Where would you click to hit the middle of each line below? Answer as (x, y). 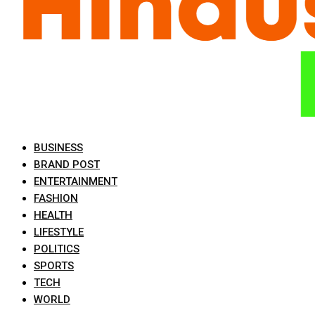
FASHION (56, 198)
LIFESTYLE (59, 232)
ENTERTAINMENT (76, 181)
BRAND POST (67, 165)
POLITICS (57, 249)
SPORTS (54, 266)
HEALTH (53, 215)
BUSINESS (58, 148)
